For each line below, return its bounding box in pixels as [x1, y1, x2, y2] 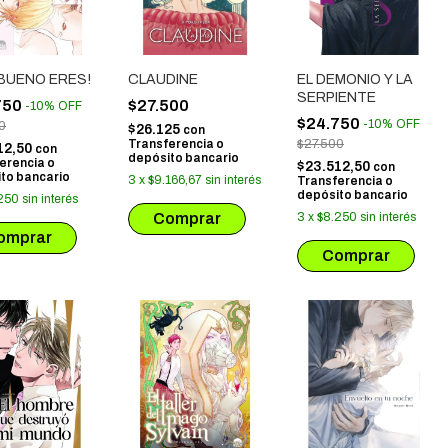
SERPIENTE [297, 90, 376, 105]
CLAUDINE [128, 72, 198, 87]
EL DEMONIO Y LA [297, 72, 413, 87]
